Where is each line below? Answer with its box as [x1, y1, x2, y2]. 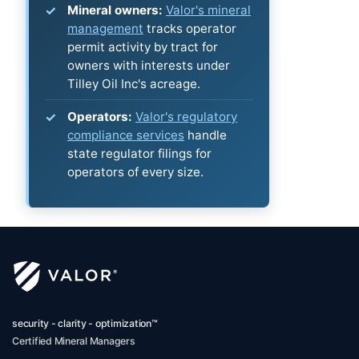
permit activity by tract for [67, 38, 218, 54]
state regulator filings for [67, 146, 212, 162]
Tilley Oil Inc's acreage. [67, 75, 200, 91]
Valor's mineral [166, 2, 251, 18]
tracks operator [143, 20, 236, 36]
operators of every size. [67, 164, 204, 180]
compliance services [67, 127, 184, 143]
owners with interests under [67, 57, 230, 73]
